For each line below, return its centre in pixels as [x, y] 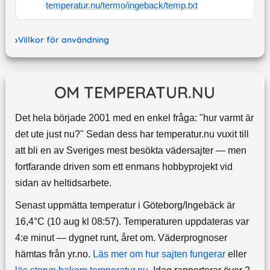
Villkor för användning [63, 40]
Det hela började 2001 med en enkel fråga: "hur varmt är [134, 118]
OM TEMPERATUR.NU [135, 93]
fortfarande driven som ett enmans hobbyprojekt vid [124, 167]
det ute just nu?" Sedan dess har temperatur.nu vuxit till [132, 134]
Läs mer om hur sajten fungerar [159, 254]
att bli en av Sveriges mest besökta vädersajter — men [130, 151]
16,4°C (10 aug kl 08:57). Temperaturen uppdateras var [132, 222]
